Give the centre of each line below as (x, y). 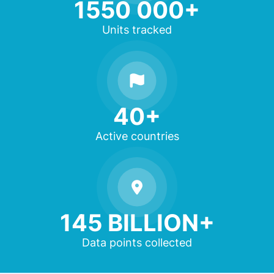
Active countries (137, 136)
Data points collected (137, 243)
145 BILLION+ (137, 223)
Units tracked (137, 30)
